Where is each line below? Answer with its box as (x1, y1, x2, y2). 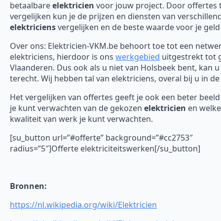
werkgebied (115, 51, 160, 62)
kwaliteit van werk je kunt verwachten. (10, 113, 153, 124)
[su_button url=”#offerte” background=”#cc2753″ (10, 132, 193, 143)
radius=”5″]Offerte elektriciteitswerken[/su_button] (10, 143, 200, 154)
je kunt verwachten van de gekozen (10, 102, 144, 113)
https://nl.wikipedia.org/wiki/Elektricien (10, 199, 157, 210)
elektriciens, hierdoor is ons (10, 51, 115, 62)
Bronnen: (10, 180, 47, 191)
